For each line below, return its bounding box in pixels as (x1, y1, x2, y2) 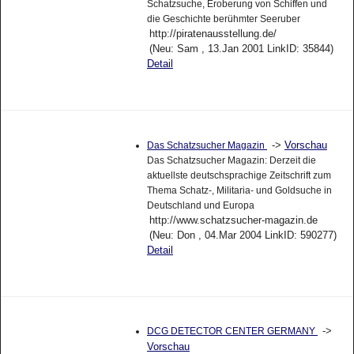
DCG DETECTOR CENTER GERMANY (146, 326, 318, 337)
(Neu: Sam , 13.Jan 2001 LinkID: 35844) (149, 42, 333, 55)
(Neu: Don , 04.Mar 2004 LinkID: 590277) (149, 228, 337, 241)
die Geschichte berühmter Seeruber (146, 13, 300, 24)
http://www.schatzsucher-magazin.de (149, 213, 318, 226)
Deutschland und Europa (146, 199, 254, 211)
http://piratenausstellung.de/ (149, 27, 277, 40)
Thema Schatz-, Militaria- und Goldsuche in (146, 184, 332, 196)
